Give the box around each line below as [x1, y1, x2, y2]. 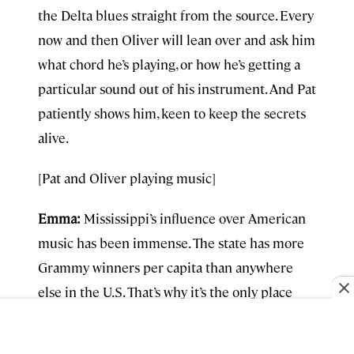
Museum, [38, 332, 95, 349]
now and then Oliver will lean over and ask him [38, 31, 315, 48]
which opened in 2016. [95, 332, 228, 349]
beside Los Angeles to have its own [38, 307, 246, 325]
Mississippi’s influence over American [81, 209, 306, 227]
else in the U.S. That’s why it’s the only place [38, 283, 292, 300]
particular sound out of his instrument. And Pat [38, 80, 316, 97]
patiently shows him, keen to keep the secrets [38, 104, 306, 122]
